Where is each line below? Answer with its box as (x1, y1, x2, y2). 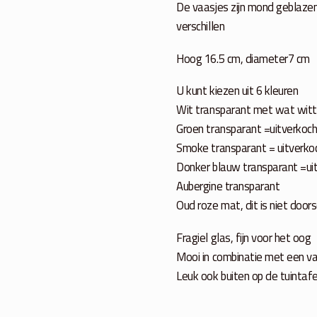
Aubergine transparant (176, 177, 280, 195)
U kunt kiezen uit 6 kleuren (176, 81, 299, 100)
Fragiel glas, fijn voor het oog (176, 229, 311, 247)
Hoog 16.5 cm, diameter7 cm (176, 49, 310, 67)
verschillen (176, 17, 225, 35)
